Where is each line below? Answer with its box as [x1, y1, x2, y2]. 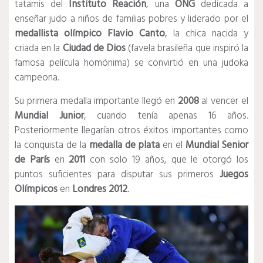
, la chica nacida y [165, 26, 248, 42]
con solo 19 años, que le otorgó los [85, 152, 249, 168]
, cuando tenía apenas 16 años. [83, 108, 248, 124]
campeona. [15, 70, 59, 86]
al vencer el [198, 93, 249, 110]
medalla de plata [89, 137, 160, 154]
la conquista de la [15, 137, 89, 154]
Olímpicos [15, 181, 58, 198]
